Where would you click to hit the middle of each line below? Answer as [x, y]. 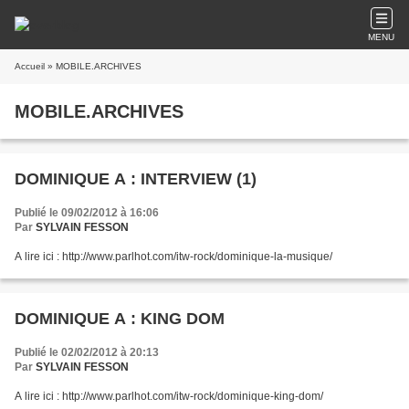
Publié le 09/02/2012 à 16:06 [87, 213]
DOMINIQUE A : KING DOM [120, 319]
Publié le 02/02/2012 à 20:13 [87, 352]
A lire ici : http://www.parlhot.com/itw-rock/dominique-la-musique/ [173, 257]
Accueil [30, 66]
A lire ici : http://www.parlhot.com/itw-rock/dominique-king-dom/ [169, 396]
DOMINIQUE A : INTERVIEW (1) [136, 179]
